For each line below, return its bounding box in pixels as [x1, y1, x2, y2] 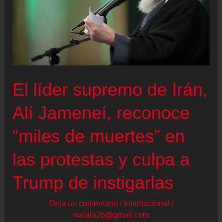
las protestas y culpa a [12, 149, 190, 170]
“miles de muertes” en [12, 126, 185, 147]
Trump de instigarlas [12, 172, 174, 193]
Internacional [123, 199, 169, 208]
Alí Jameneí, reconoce [12, 103, 190, 123]
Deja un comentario [49, 199, 118, 208]
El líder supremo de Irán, [12, 79, 208, 100]
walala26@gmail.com [73, 210, 149, 220]
